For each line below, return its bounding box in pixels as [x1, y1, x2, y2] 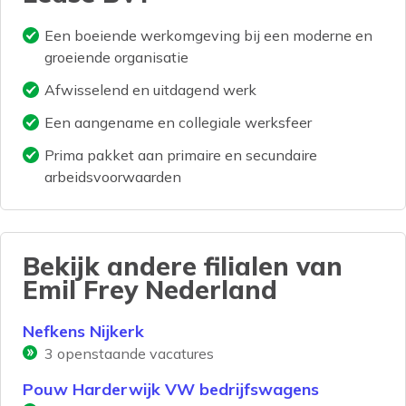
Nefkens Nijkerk [23, 321, 144, 343]
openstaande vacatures [53, 344, 214, 363]
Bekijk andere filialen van [23, 250, 343, 283]
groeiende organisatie [44, 48, 188, 67]
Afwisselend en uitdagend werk [44, 81, 256, 100]
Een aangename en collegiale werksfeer [44, 113, 312, 132]
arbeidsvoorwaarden [44, 168, 181, 187]
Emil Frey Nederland [23, 274, 277, 306]
